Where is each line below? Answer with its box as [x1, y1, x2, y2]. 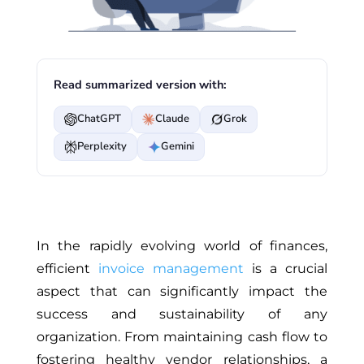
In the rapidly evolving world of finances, [36, 237, 328, 253]
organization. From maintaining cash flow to [36, 328, 328, 344]
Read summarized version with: [53, 76, 227, 93]
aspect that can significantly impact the [36, 283, 328, 299]
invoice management [97, 260, 244, 276]
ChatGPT [76, 111, 121, 127]
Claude [154, 111, 189, 127]
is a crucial [243, 260, 328, 276]
